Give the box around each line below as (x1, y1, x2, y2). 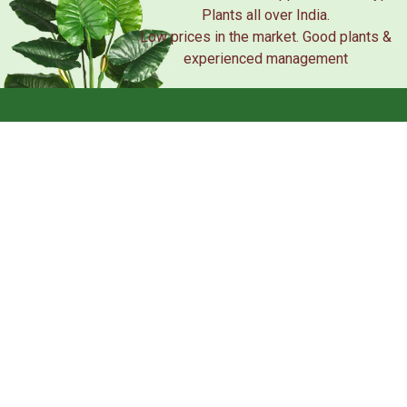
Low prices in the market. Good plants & (139, 28, 392, 46)
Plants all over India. (201, 6, 330, 25)
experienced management (183, 50, 348, 68)
